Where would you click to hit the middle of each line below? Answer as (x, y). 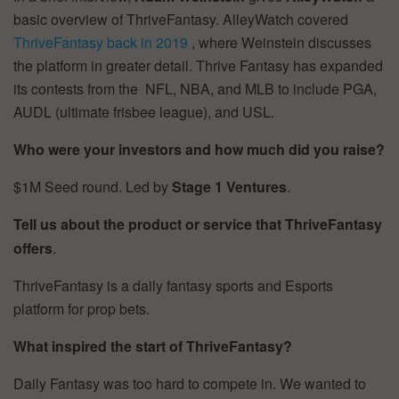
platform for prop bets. (81, 309)
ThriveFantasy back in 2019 (102, 43)
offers (33, 248)
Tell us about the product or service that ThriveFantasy (198, 224)
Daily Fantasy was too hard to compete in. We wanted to (190, 384)
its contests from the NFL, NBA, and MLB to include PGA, (195, 89)
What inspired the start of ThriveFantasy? (153, 346)
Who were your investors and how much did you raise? (199, 150)
